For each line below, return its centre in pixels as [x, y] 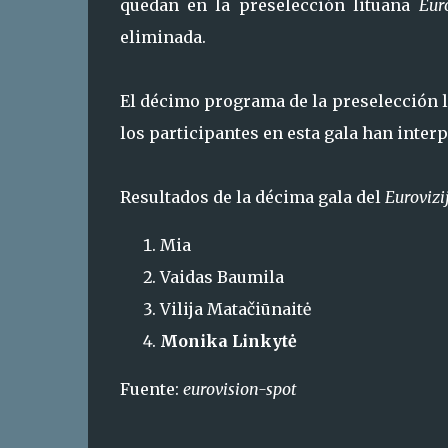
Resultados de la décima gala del [252, 197]
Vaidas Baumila [221, 277]
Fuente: [149, 389]
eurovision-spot [237, 389]
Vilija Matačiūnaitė [235, 309]
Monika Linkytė [228, 341]
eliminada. [162, 37]
